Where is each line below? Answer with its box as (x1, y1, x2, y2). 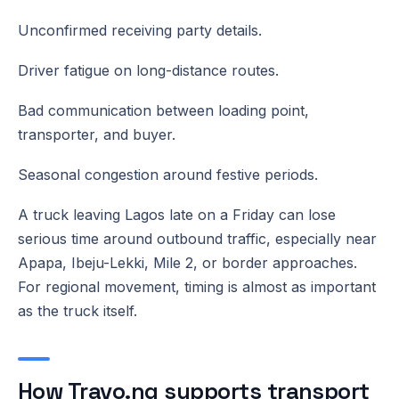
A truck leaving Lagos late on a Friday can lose (18, 205, 336, 224)
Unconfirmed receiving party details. (18, 20, 262, 39)
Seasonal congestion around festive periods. (18, 165, 318, 183)
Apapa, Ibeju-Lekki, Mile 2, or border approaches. (18, 253, 357, 272)
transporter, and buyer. (18, 125, 175, 143)
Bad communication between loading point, (18, 101, 309, 119)
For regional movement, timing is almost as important (18, 277, 376, 296)
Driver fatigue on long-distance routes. (18, 61, 279, 79)
